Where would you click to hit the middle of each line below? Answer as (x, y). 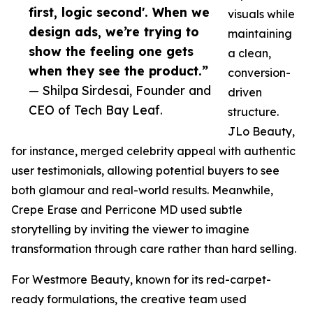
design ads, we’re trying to (114, 31)
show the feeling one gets (111, 51)
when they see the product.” (118, 71)
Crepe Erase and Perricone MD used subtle (127, 210)
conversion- (259, 73)
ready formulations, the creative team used (129, 299)
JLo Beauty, (261, 131)
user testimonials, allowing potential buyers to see (145, 170)
